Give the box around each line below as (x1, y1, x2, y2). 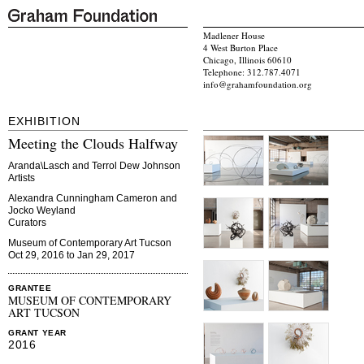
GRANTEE (8, 284, 52, 293)
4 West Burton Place (203, 41, 278, 54)
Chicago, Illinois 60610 (203, 54, 292, 67)
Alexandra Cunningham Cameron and (8, 193, 177, 205)
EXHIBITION (8, 115, 80, 128)
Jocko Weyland (8, 205, 76, 217)
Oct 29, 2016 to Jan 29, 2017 (8, 249, 135, 262)
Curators (8, 217, 46, 229)
